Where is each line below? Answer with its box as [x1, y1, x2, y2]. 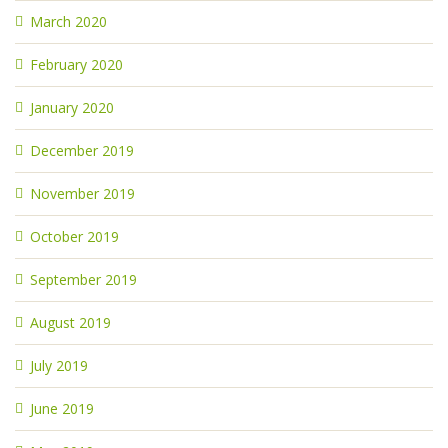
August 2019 [30, 313, 111, 332]
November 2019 [30, 184, 135, 203]
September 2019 [30, 270, 137, 289]
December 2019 [30, 141, 134, 160]
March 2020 [30, 12, 107, 31]
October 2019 [30, 227, 119, 246]
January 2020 [30, 98, 114, 117]
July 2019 [30, 356, 88, 375]
